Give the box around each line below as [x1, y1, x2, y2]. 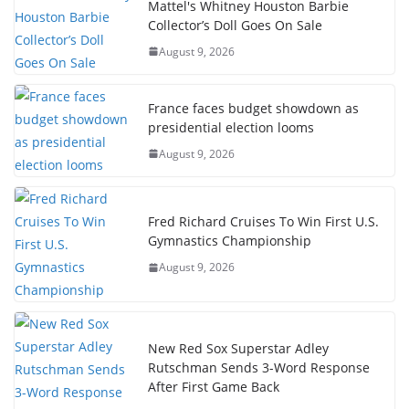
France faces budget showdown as [148, 99, 359, 117]
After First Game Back [148, 378, 279, 395]
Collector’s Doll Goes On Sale [148, 16, 322, 34]
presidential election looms [148, 118, 314, 136]
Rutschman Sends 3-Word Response [148, 359, 370, 376]
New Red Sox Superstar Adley [148, 340, 329, 357]
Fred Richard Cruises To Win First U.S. [148, 213, 379, 230]
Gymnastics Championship [148, 232, 311, 249]
